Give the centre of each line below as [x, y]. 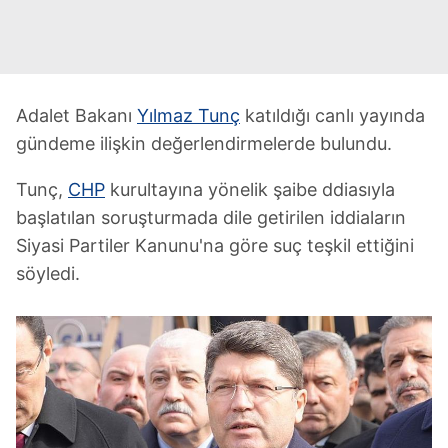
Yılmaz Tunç [188, 115]
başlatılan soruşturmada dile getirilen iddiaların [211, 217]
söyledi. [48, 273]
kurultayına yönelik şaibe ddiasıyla [250, 189]
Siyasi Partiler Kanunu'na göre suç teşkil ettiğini [215, 245]
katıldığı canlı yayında [332, 115]
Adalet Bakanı [76, 115]
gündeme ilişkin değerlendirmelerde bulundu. [204, 143]
